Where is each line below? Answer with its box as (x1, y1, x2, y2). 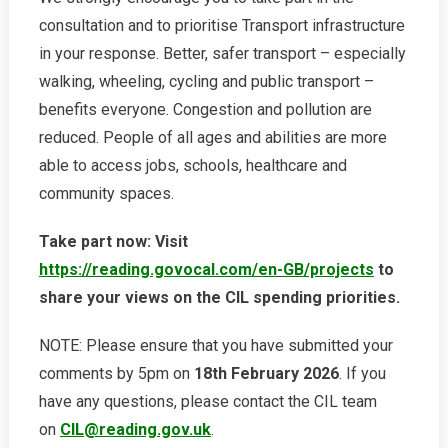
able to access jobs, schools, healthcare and (38, 155, 347, 175)
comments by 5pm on (38, 363, 194, 383)
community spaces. (38, 183, 174, 203)
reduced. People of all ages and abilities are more (38, 127, 387, 147)
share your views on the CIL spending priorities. (38, 287, 400, 307)
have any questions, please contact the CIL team (38, 391, 377, 411)
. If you (338, 363, 386, 383)
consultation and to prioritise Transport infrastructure (38, 15, 405, 35)
